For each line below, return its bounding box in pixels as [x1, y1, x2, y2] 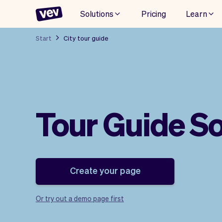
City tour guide [63, 34, 109, 42]
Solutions [80, 8, 113, 19]
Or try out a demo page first [36, 194, 124, 203]
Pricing [141, 8, 166, 19]
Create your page [69, 165, 141, 176]
